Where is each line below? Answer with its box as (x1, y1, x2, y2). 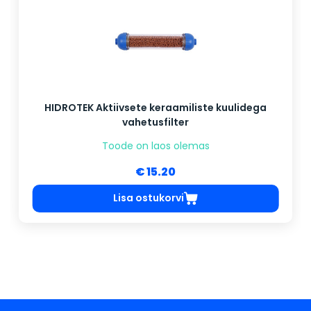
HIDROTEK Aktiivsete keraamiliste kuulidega (44, 100, 267, 115)
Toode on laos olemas (101, 138, 210, 153)
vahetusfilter (122, 115, 189, 129)
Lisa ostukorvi (113, 191, 184, 205)
